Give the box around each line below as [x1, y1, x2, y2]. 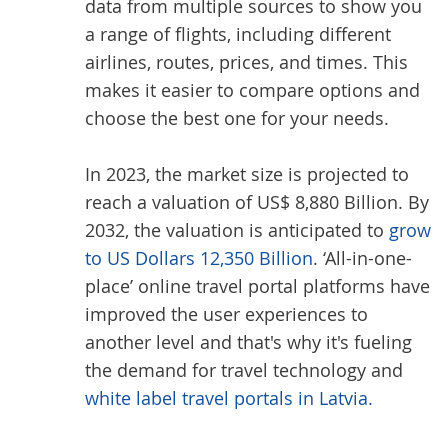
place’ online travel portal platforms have [85, 274, 430, 298]
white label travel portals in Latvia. [85, 386, 373, 410]
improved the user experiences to [85, 302, 368, 326]
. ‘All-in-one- [313, 246, 412, 270]
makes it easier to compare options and [85, 78, 420, 102]
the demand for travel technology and [85, 358, 403, 382]
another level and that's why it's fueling [85, 330, 412, 354]
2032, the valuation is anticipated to [85, 218, 389, 242]
